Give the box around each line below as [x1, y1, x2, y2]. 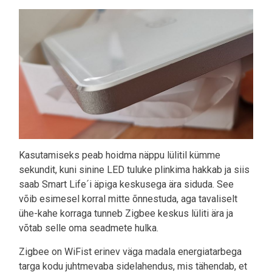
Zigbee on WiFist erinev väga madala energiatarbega [19, 246, 242, 258]
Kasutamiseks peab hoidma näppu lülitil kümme [19, 149, 220, 161]
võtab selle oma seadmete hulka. [19, 222, 158, 234]
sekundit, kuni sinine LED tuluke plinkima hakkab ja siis [19, 164, 250, 176]
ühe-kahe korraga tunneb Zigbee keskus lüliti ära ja [19, 208, 233, 220]
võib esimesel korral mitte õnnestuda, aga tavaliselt [19, 193, 237, 205]
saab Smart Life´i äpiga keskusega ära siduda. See [19, 178, 234, 191]
